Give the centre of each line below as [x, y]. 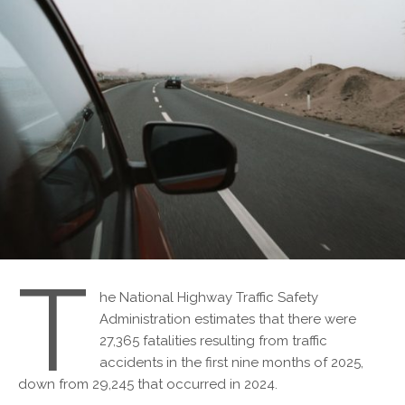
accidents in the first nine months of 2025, [231, 362]
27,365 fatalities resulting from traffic [213, 340]
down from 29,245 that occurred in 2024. [148, 384]
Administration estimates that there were [227, 319]
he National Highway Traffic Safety [208, 297]
